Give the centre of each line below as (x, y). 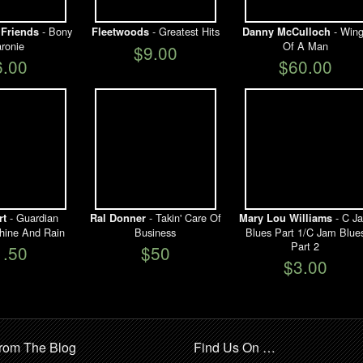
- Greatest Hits (184, 31)
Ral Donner (117, 218)
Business (155, 233)
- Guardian (32, 218)
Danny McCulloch (286, 31)
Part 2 (305, 246)
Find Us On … (235, 347)
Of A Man (305, 45)
